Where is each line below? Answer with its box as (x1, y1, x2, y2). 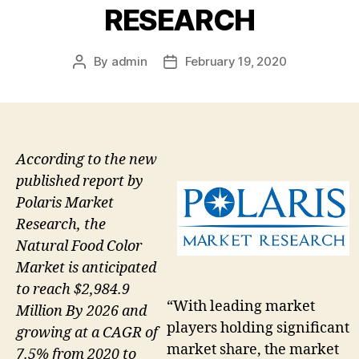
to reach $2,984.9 (16, 280, 130, 300)
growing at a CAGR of (16, 324, 158, 343)
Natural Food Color (16, 237, 142, 256)
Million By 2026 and (16, 302, 147, 321)
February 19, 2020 (184, 54, 287, 70)
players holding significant (167, 319, 349, 338)
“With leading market (167, 297, 315, 317)
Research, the (16, 216, 106, 235)
